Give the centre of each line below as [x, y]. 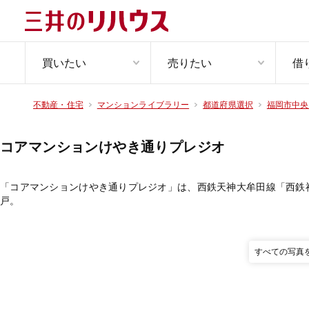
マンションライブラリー [143, 105]
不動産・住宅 [58, 105]
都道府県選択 [228, 105]
